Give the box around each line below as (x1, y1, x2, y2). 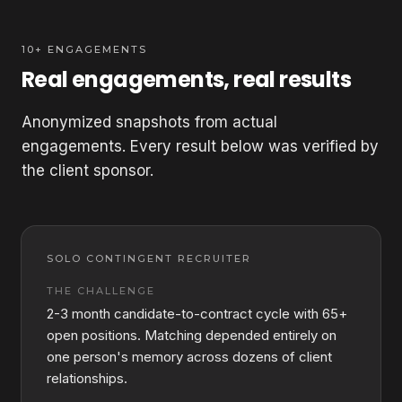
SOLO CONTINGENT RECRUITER (47, 252, 251, 265)
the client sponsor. (22, 162, 153, 179)
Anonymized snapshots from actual (22, 113, 277, 131)
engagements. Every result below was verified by (22, 137, 379, 155)
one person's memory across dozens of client (47, 348, 332, 365)
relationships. (47, 370, 127, 387)
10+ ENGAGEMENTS (22, 43, 147, 56)
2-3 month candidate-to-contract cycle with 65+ (47, 305, 347, 322)
